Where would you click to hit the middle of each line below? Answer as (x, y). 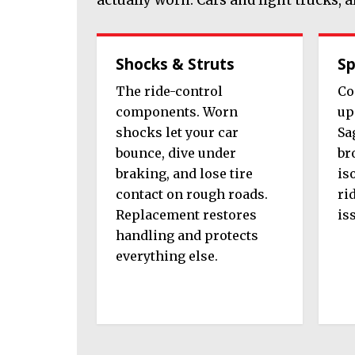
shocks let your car (177, 133)
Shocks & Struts (175, 64)
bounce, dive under (176, 153)
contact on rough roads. (192, 195)
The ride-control (169, 92)
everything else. (167, 256)
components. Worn (177, 112)
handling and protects (187, 236)
